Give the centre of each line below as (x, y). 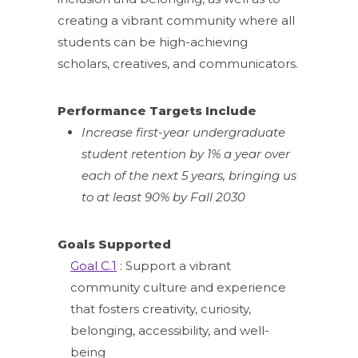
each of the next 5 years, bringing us (189, 175)
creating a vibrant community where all (177, 20)
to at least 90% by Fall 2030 (164, 197)
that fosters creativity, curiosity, (161, 308)
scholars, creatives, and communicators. (178, 63)
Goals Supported (115, 244)
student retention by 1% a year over (186, 153)
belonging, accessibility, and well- (170, 330)
